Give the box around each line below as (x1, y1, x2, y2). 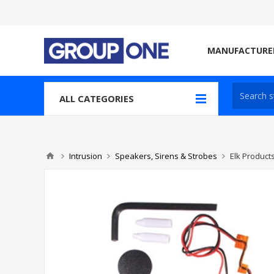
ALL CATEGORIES (59, 92, 134, 105)
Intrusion (69, 150, 102, 161)
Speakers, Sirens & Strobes (115, 150, 217, 161)
